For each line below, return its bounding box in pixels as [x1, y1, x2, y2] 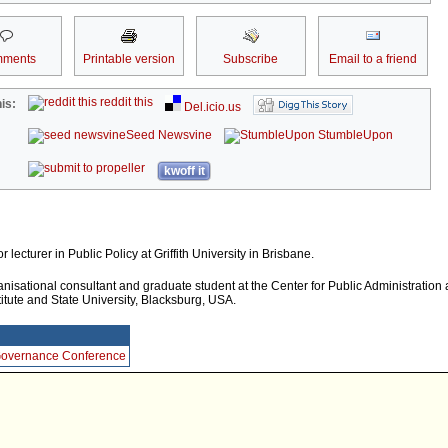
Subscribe [223, 52, 278, 67]
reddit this [97, 95, 154, 110]
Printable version [82, 52, 175, 67]
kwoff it [163, 164, 205, 179]
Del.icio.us [181, 100, 242, 115]
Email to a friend [328, 52, 417, 67]
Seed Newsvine [126, 128, 213, 143]
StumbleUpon [315, 128, 394, 143]
